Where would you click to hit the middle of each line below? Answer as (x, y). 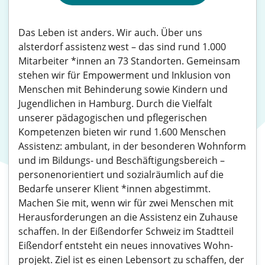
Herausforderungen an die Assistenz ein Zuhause (128, 217)
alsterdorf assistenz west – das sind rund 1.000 (122, 47)
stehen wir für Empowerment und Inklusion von (125, 75)
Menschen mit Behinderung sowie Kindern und (123, 89)
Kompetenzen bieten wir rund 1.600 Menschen (122, 132)
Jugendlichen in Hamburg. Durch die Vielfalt (115, 104)
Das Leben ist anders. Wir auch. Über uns (110, 33)
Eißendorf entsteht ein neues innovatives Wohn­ (126, 245)
